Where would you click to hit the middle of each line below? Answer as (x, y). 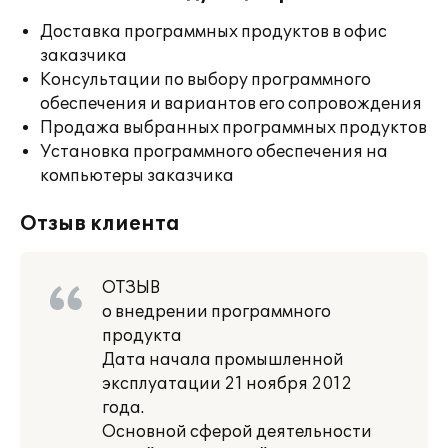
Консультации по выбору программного (205, 80)
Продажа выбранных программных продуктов (233, 128)
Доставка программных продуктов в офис (213, 32)
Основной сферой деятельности (237, 432)
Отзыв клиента (100, 224)
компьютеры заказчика (137, 176)
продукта (142, 336)
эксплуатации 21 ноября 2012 (227, 384)
